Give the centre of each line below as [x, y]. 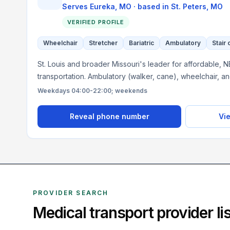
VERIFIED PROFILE [96, 22]
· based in [151, 6]
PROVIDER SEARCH [71, 193]
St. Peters [189, 6]
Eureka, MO [111, 6]
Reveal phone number [109, 116]
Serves [76, 6]
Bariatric [141, 43]
